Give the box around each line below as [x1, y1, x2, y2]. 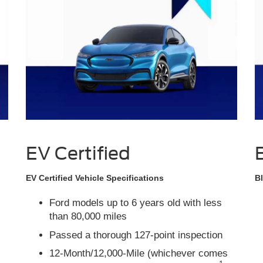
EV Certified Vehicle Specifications [26, 173, 164, 183]
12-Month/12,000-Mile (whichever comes [49, 248, 228, 259]
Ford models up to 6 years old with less [49, 197, 222, 209]
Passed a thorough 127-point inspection [49, 229, 222, 241]
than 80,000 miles [49, 211, 127, 222]
